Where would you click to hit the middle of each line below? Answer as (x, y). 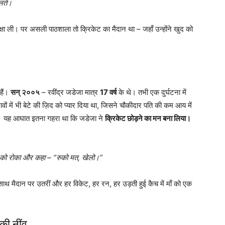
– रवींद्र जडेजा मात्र (70, 92)
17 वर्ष (108, 92)
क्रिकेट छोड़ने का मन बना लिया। (148, 118)
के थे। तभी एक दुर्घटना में (151, 92)
